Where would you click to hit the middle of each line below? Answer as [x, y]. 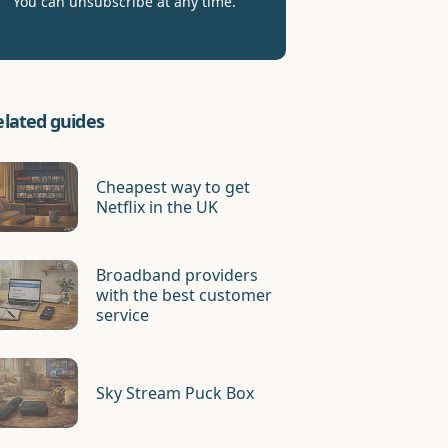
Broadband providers [177, 275]
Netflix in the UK [157, 207]
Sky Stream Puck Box [175, 393]
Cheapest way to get [173, 187]
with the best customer [184, 295]
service [123, 315]
